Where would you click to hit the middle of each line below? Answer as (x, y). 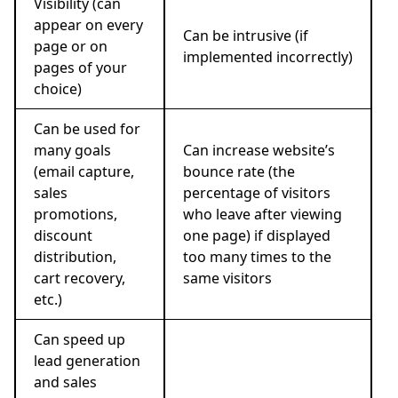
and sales (65, 382)
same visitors (227, 279)
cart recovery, (80, 279)
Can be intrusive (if (246, 36)
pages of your (80, 68)
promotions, (76, 215)
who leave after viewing (263, 215)
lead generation (87, 361)
